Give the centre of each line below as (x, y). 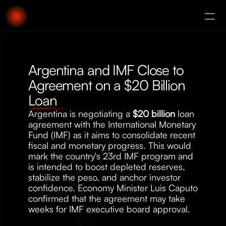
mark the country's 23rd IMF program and (111, 156)
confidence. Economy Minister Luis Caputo (113, 188)
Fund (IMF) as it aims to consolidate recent (112, 135)
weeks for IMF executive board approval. (109, 209)
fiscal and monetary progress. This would (110, 145)
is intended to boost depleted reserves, (107, 166)
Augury (24, 59)
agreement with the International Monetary (112, 124)
